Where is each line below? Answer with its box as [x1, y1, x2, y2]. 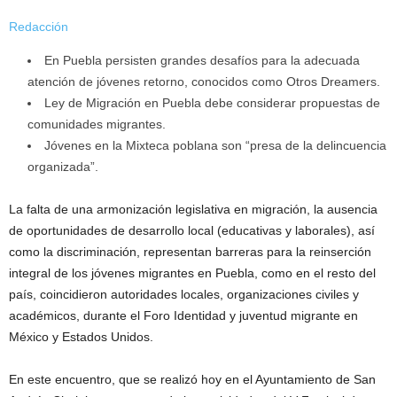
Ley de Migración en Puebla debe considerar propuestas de [44, 95, 380, 110]
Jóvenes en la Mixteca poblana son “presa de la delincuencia [44, 137, 386, 152]
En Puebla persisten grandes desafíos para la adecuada [44, 52, 360, 67]
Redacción [9, 19, 68, 34]
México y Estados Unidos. [9, 329, 153, 344]
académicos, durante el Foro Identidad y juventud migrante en [9, 307, 358, 323]
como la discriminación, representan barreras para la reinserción [9, 244, 371, 259]
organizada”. [27, 159, 98, 174]
